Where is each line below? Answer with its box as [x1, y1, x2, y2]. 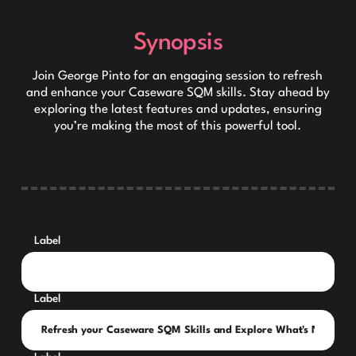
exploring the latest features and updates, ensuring [33, 103, 322, 116]
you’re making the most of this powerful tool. [54, 119, 302, 133]
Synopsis [133, 30, 222, 55]
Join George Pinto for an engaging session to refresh [33, 69, 323, 83]
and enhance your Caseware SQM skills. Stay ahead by [25, 86, 330, 99]
